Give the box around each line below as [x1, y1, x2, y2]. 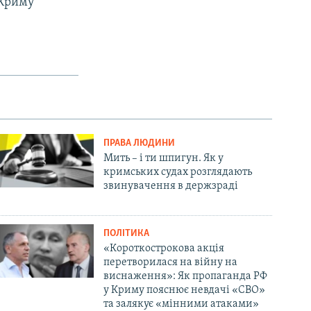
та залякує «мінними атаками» [103, 298, 260, 310]
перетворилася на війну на [103, 256, 238, 268]
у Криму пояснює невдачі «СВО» [103, 284, 266, 296]
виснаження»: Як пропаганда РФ [103, 270, 268, 282]
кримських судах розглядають [103, 166, 253, 178]
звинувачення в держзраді [103, 180, 239, 192]
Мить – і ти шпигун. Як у [103, 152, 224, 164]
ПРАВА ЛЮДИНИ [103, 137, 176, 149]
